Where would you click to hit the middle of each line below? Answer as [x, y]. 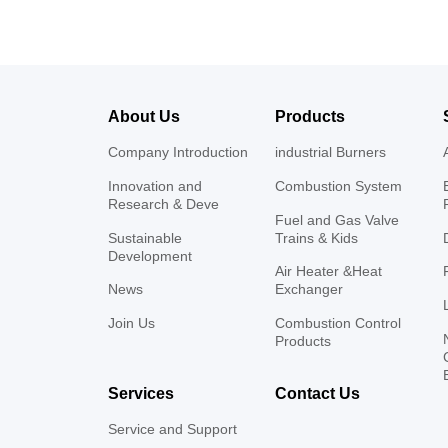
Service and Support [172, 428]
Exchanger [309, 289]
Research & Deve [163, 203]
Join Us [131, 323]
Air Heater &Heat [329, 271]
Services [140, 394]
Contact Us [318, 394]
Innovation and [154, 185]
